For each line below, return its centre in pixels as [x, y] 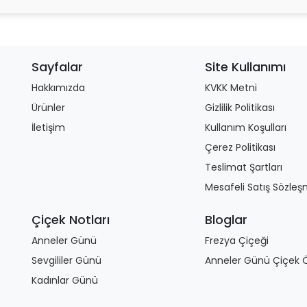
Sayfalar [57, 67]
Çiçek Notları [71, 220]
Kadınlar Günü [65, 280]
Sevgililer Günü [66, 260]
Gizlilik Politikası [240, 108]
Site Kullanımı [246, 67]
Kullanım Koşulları [246, 127]
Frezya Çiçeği [237, 241]
